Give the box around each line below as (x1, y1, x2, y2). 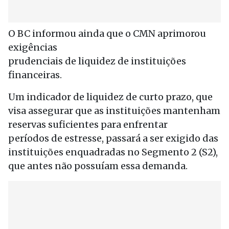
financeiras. (8, 69, 62, 81)
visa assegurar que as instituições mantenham (8, 105, 220, 117)
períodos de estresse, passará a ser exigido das (8, 132, 218, 144)
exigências (8, 41, 57, 53)
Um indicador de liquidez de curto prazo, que (8, 91, 213, 103)
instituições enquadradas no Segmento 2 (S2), (8, 146, 218, 158)
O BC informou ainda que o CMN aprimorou (8, 28, 206, 39)
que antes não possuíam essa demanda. (8, 160, 188, 172)
